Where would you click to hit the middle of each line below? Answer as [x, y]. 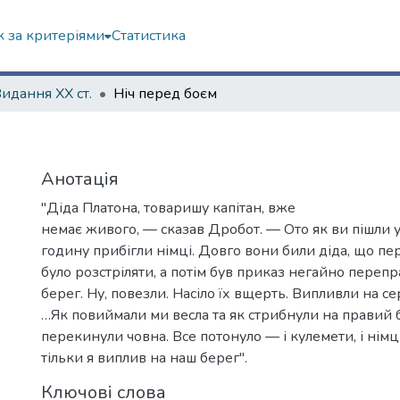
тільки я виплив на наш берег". [144, 358]
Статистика [148, 36]
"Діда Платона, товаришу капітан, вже [168, 208]
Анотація [80, 179]
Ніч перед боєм [165, 94]
